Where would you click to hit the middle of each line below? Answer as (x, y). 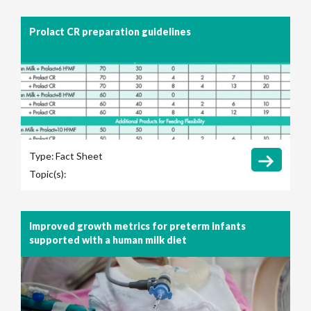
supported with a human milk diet (108, 240)
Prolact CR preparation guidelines (110, 32)
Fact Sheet (79, 156)
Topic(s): (48, 174)
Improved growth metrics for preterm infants (137, 226)
